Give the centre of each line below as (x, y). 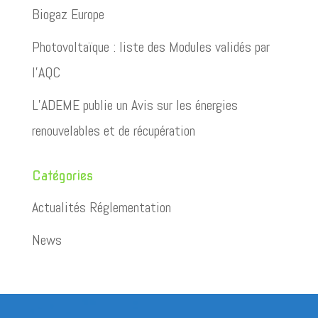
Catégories (62, 176)
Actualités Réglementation (101, 207)
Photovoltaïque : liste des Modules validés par (150, 47)
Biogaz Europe (68, 14)
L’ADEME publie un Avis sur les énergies (135, 105)
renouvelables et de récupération (113, 131)
